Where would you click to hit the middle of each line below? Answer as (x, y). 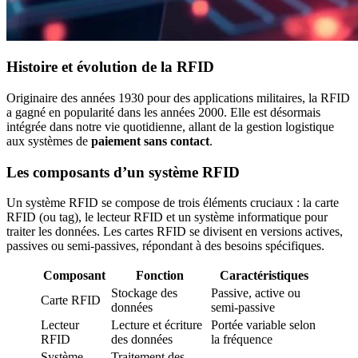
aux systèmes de (49, 141)
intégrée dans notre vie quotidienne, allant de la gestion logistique (170, 127)
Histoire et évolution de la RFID (110, 67)
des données (142, 340)
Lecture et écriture (157, 325)
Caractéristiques (264, 276)
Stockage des (144, 293)
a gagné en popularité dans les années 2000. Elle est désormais (163, 113)
